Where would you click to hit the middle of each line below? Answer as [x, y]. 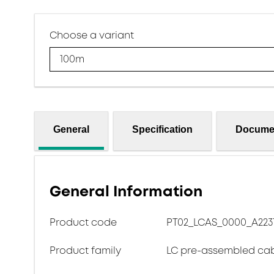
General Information [126, 191]
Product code [83, 222]
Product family [85, 250]
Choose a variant [92, 35]
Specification [162, 129]
